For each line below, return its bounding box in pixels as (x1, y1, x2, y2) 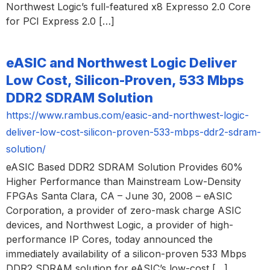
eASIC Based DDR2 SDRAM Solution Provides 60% (6, 161, 243, 174)
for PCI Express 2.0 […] (6, 14, 115, 27)
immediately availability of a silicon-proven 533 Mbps (6, 248, 246, 260)
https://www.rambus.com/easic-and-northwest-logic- (6, 109, 249, 122)
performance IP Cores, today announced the (6, 233, 213, 246)
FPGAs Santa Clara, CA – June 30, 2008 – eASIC (6, 190, 232, 202)
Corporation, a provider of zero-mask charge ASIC (6, 204, 241, 217)
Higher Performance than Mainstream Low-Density (6, 175, 241, 188)
